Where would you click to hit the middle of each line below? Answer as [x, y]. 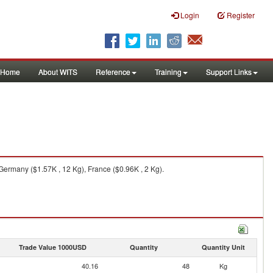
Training [168, 72]
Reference [113, 72]
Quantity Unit [223, 247]
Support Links [229, 72]
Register [241, 15]
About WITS [58, 72]
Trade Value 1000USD [52, 247]
